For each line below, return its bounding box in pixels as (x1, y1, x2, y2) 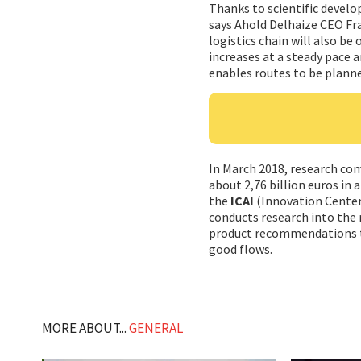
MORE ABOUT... (42, 319, 129, 338)
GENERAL (129, 319, 183, 338)
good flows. (209, 240, 272, 257)
